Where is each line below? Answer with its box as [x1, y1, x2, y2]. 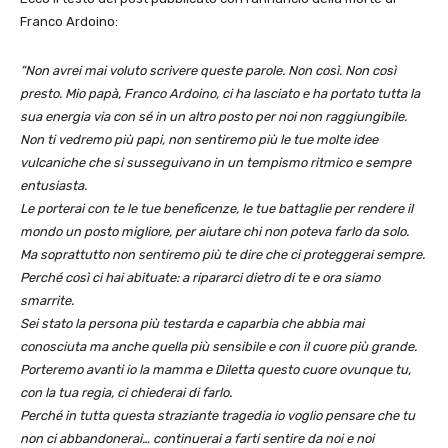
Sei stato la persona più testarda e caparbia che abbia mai [20, 315, 364, 331]
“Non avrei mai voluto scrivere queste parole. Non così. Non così [20, 62, 396, 78]
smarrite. [20, 292, 74, 308]
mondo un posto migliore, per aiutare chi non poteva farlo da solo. [20, 223, 409, 239]
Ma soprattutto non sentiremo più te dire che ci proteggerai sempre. [20, 246, 425, 262]
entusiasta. [20, 177, 87, 193]
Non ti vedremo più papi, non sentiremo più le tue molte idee [20, 131, 378, 147]
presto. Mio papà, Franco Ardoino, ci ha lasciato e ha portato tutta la [20, 85, 420, 101]
